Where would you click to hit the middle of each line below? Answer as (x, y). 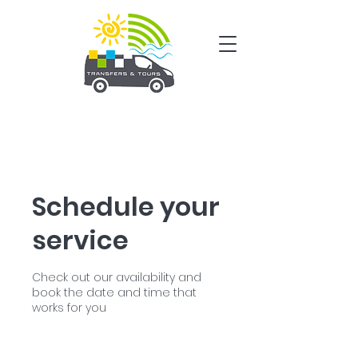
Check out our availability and (117, 277)
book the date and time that (114, 292)
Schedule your (126, 207)
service (80, 240)
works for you (69, 308)
